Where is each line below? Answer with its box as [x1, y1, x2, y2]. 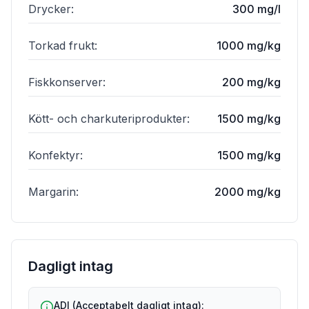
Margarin [28, 185, 76, 199]
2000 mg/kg [215, 185, 281, 199]
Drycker [28, 2, 71, 16]
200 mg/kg [222, 75, 281, 89]
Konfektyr [28, 148, 80, 162]
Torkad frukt [28, 39, 94, 52]
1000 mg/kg [217, 39, 281, 52]
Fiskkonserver [28, 75, 103, 89]
